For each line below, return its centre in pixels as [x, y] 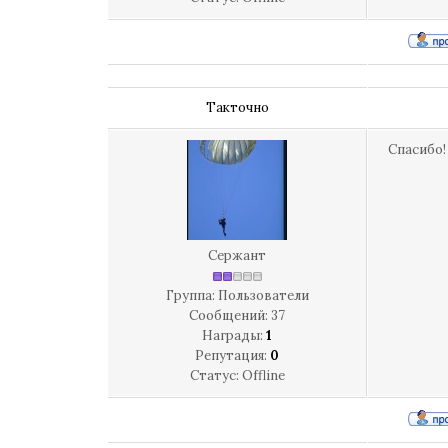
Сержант [237, 255]
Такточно [237, 107]
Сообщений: [230, 315]
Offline [263, 375]
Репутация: [232, 355]
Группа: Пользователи [237, 295]
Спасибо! [417, 149]
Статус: [215, 375]
